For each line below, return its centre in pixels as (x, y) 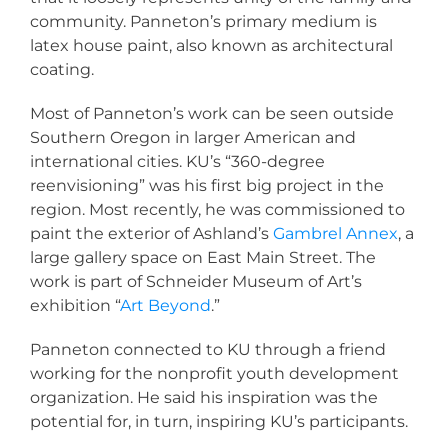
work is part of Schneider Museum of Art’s (196, 282)
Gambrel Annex (335, 234)
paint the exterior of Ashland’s (151, 234)
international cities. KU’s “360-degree (177, 162)
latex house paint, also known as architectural (211, 46)
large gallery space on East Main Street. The (203, 258)
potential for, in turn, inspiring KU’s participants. (219, 422)
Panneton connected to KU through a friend (208, 350)
